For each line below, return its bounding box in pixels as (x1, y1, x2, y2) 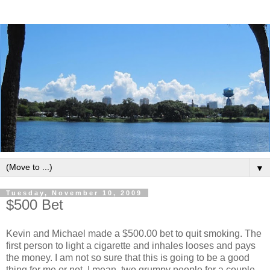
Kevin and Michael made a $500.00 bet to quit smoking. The (6, 228, 262, 239)
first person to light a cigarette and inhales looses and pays (6, 240, 256, 251)
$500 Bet (6, 196, 63, 213)
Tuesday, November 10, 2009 (6, 189, 142, 197)
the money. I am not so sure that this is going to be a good (6, 252, 250, 263)
